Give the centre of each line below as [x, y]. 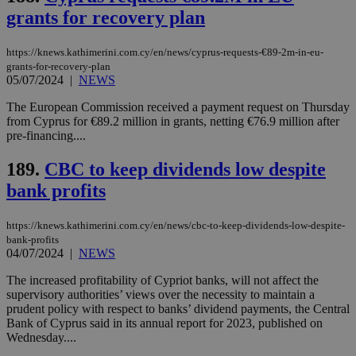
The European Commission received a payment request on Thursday [178, 106]
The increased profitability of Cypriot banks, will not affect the [163, 280]
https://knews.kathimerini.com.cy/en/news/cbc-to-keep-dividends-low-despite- [176, 225]
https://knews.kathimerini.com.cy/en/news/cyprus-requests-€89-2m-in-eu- [165, 52]
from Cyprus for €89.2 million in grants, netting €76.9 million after [173, 121]
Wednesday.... [41, 337]
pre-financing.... [46, 135]
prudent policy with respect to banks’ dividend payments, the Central [178, 308]
